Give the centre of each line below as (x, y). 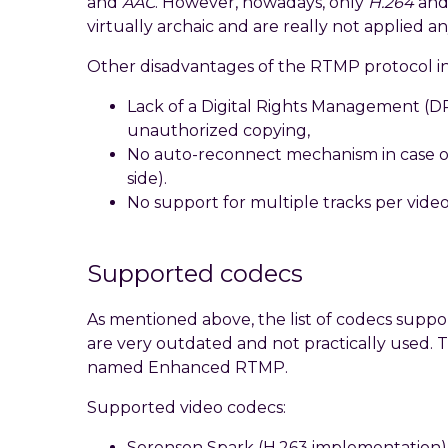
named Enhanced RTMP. (187, 367)
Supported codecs (195, 273)
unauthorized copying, (218, 130)
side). (147, 178)
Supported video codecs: (186, 407)
